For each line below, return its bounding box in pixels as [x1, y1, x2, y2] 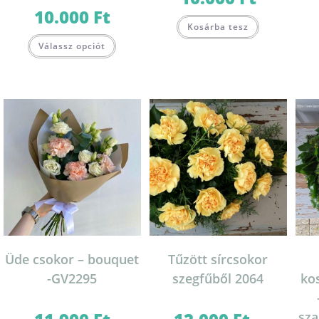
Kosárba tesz [187, 21, 249, 33]
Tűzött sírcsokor [168, 251, 268, 268]
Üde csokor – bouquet [5, 251, 140, 268]
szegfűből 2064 [172, 270, 264, 288]
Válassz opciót [38, 40, 106, 53]
